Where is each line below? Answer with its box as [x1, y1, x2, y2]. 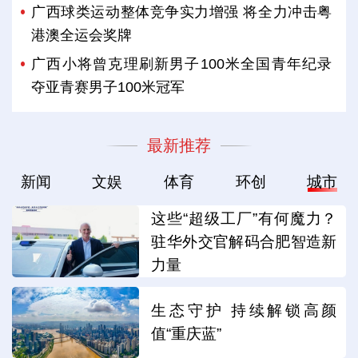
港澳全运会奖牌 [31, 26, 133, 43]
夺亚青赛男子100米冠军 [31, 79, 185, 96]
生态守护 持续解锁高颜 [151, 301, 337, 319]
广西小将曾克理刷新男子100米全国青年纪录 [31, 56, 332, 73]
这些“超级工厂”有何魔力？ [151, 210, 337, 228]
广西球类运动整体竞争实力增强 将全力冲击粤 [31, 3, 332, 20]
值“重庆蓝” [151, 324, 222, 342]
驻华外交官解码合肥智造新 [151, 233, 337, 251]
